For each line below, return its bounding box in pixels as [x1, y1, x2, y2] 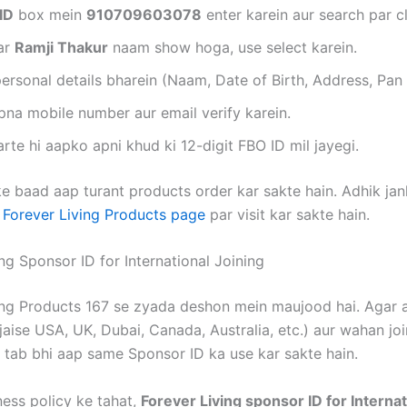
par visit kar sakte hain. [205, 204, 370, 223]
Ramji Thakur [15, 37, 108, 56]
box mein [14, 5, 86, 24]
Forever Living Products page [3, 204, 205, 223]
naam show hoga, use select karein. [108, 37, 357, 56]
